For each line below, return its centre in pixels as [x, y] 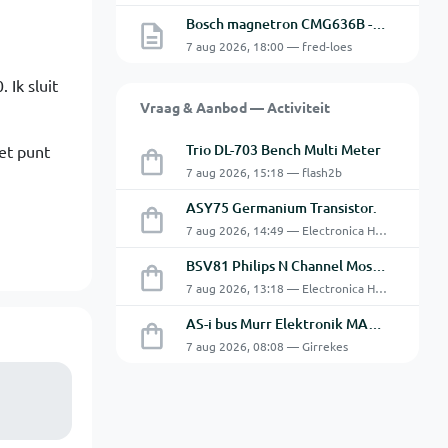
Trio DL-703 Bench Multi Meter [283, 149]
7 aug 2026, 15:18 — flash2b [263, 172]
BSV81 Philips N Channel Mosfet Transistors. [378, 265]
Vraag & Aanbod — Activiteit [234, 107]
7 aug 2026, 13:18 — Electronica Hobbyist [380, 288]
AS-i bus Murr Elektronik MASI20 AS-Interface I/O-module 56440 [374, 323]
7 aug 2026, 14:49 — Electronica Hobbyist [380, 230]
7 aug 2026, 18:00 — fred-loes [268, 46]
